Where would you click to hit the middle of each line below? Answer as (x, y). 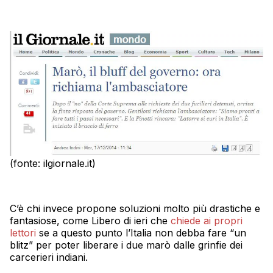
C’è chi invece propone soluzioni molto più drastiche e (135, 209)
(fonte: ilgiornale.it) (53, 164)
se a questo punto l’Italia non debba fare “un (141, 233)
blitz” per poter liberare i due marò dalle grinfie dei (126, 245)
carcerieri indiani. (49, 257)
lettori (23, 233)
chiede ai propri (207, 221)
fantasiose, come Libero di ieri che (90, 221)
